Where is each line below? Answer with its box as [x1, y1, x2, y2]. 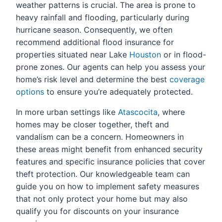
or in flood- [161, 50, 206, 59]
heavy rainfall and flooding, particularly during [16, 12, 189, 22]
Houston [129, 50, 161, 59]
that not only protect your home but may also [16, 194, 188, 204]
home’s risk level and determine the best [16, 74, 169, 84]
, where [158, 107, 185, 117]
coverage [169, 74, 205, 84]
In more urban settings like [16, 107, 118, 117]
